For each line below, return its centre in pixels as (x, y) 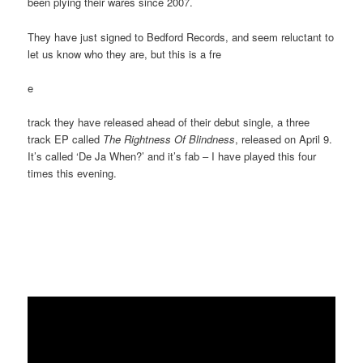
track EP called (66, 139)
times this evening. (73, 173)
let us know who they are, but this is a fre (125, 53)
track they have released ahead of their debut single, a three (169, 122)
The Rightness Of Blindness (169, 139)
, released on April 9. (284, 139)
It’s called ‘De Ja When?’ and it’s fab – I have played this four (172, 156)
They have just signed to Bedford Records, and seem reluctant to (181, 36)
